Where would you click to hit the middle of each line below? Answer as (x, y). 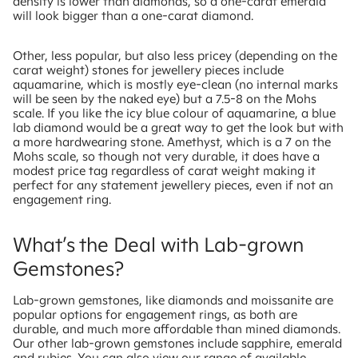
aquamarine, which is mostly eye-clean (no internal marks (175, 85)
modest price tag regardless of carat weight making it (164, 171)
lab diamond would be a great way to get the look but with (178, 128)
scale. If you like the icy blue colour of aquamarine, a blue (174, 113)
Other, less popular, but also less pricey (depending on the (175, 56)
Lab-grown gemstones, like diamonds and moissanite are (173, 300)
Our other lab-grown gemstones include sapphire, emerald (177, 344)
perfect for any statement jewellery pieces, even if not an (173, 185)
